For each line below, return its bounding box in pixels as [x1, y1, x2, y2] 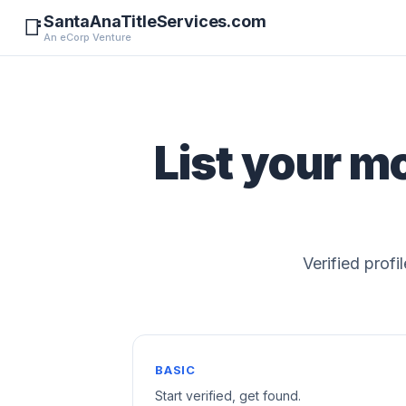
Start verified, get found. [155, 388, 301, 403]
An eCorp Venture [43, 31, 131, 43]
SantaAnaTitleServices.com [43, 12, 266, 31]
